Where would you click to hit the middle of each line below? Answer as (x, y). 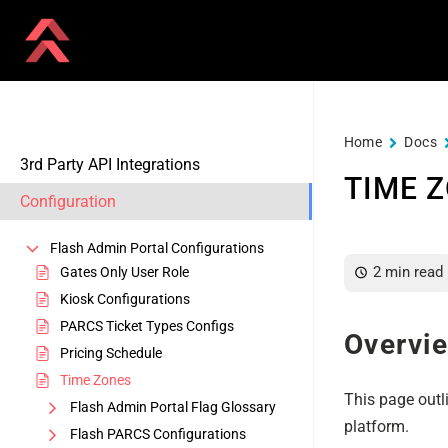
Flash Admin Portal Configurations (157, 248)
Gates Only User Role (124, 272)
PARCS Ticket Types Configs (147, 326)
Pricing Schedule (111, 353)
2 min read (407, 272)
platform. (376, 426)
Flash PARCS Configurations (158, 434)
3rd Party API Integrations (110, 164)
